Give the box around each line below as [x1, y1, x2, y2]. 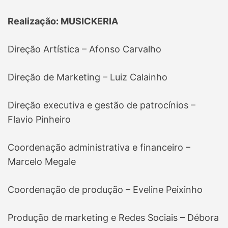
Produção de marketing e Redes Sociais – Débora [8, 212, 219, 223]
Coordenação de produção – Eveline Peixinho [8, 184, 203, 195]
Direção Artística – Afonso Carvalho [8, 44, 161, 55]
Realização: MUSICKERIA [8, 16, 120, 27]
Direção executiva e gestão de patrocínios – [8, 100, 195, 111]
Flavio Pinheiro [8, 114, 71, 125]
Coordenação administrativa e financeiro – [8, 142, 190, 153]
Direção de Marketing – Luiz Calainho [8, 72, 167, 83]
